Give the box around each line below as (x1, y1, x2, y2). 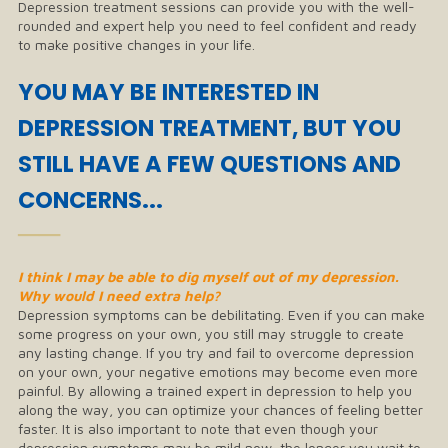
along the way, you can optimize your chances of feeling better (18, 400, 423, 418)
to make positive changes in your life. (18, 35, 255, 53)
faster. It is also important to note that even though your (18, 419, 378, 437)
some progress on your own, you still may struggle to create (18, 324, 404, 342)
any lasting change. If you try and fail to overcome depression (18, 343, 414, 361)
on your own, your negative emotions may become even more (18, 362, 418, 380)
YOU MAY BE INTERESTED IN (18, 75, 319, 108)
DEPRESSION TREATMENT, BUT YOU (18, 111, 401, 144)
